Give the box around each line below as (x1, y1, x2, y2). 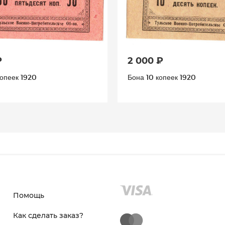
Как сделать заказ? (13, 210, 83, 220)
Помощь (13, 190, 44, 200)
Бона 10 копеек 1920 (128, 72, 196, 81)
